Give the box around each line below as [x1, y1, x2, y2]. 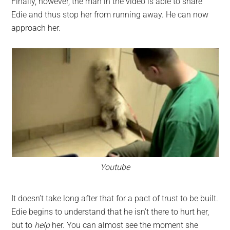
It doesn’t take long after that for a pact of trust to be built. [11, 194, 219, 204]
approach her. [11, 23, 61, 33]
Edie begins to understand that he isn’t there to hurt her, [11, 207, 209, 217]
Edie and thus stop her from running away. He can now [11, 10, 209, 20]
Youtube [100, 162, 130, 172]
